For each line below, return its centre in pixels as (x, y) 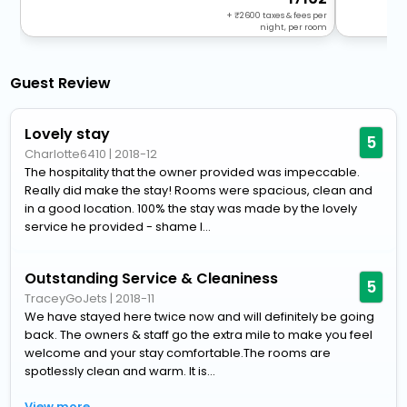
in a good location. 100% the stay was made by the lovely (191, 208)
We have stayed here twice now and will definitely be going (200, 316)
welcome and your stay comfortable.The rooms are (178, 352)
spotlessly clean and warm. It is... (120, 371)
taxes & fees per (294, 15)
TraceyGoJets (66, 298)
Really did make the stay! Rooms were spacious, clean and (199, 190)
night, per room (294, 27)
